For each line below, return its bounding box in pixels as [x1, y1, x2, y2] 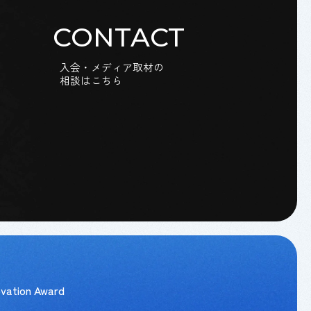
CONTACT [53, 21, 185, 54]
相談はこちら [60, 73, 122, 88]
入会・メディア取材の [60, 60, 164, 75]
